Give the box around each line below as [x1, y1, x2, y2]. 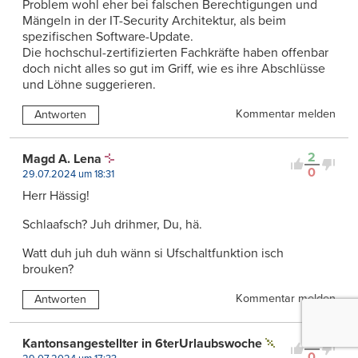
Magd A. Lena [22, 150, 101, 167]
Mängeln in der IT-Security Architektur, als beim [22, 12, 286, 29]
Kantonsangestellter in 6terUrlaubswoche [22, 335, 262, 352]
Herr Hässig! [22, 187, 89, 204]
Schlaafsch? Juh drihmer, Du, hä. [22, 216, 202, 233]
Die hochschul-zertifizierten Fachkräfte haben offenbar [22, 44, 328, 61]
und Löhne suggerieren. [22, 76, 156, 93]
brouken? [22, 261, 74, 277]
